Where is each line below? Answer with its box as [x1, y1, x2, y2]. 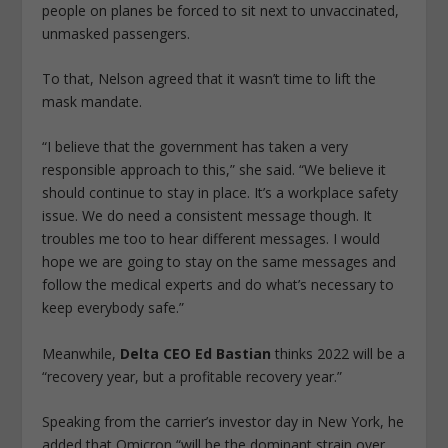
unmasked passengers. [42, 23, 191, 43]
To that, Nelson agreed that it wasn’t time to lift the [42, 68, 377, 88]
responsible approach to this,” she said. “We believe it [42, 160, 387, 180]
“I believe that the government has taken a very [42, 137, 349, 157]
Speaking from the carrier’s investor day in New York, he [42, 412, 405, 432]
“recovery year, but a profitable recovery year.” [42, 366, 343, 386]
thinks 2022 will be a [271, 343, 406, 363]
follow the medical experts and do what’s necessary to [42, 275, 395, 295]
